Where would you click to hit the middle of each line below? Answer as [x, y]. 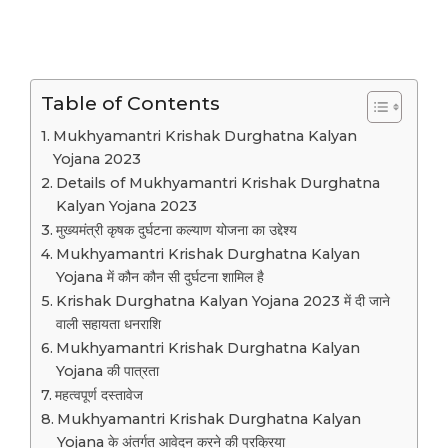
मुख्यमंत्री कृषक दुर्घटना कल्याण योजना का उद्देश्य [176, 230]
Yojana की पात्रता [107, 371]
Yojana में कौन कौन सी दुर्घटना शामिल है [159, 277]
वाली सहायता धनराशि [108, 324]
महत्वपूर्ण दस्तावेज [98, 395]
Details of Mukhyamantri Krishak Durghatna [217, 183]
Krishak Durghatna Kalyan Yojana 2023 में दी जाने [222, 301]
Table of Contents [130, 103]
